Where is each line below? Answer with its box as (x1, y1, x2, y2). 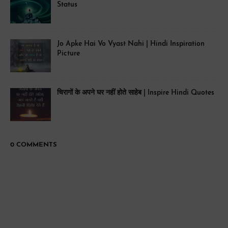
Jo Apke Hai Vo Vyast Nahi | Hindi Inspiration (57, 40, 205, 48)
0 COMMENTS (10, 141, 57, 149)
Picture (57, 50, 80, 58)
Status (57, 1, 77, 9)
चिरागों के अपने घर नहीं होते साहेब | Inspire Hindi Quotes (57, 89, 214, 97)
